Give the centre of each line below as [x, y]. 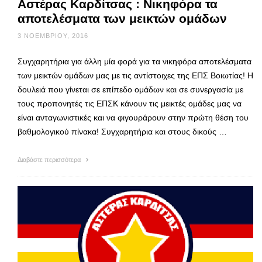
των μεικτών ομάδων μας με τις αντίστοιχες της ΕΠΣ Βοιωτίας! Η [135, 76]
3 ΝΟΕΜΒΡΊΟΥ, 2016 [53, 36]
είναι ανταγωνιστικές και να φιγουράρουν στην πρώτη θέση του [133, 118]
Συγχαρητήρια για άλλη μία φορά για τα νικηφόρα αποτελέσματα [135, 62]
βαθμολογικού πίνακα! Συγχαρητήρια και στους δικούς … [122, 132]
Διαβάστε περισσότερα [50, 160]
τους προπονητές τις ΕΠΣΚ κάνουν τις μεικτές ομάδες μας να [130, 104]
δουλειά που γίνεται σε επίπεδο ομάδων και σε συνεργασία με [130, 90]
